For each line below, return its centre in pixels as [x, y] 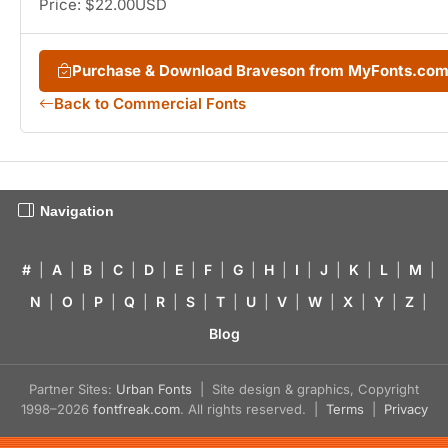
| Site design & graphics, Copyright [305, 389]
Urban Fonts [154, 389]
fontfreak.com [136, 409]
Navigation [77, 211]
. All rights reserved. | [252, 409]
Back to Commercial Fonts [150, 104]
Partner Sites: [72, 389]
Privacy [405, 409]
